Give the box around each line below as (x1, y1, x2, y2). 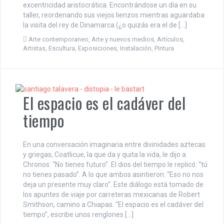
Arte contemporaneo (28, 35, 88, 43)
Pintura (154, 44, 174, 52)
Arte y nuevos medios (91, 35, 154, 43)
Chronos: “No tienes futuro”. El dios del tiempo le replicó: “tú (23, 160, 207, 168)
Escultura (48, 44, 75, 52)
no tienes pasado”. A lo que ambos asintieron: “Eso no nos (23, 170, 203, 178)
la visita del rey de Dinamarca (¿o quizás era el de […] (23, 20, 187, 29)
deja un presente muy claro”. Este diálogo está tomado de (23, 180, 203, 188)
